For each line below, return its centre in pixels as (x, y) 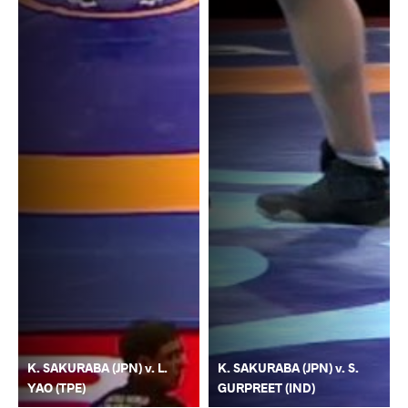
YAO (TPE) (56, 388)
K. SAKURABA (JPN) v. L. (97, 368)
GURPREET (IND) (266, 388)
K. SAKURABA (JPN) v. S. (288, 368)
